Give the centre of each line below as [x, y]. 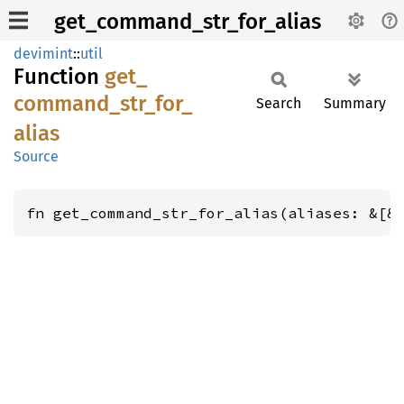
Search [279, 103]
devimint [43, 54]
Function [59, 77]
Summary [355, 103]
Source [36, 156]
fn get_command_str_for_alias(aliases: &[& [211, 213]
